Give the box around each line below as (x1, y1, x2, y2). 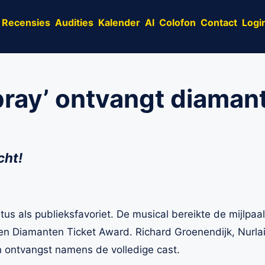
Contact (201, 16, 237, 28)
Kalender (98, 16, 140, 28)
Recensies (2, 16, 50, 28)
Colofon (159, 16, 196, 28)
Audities (55, 16, 93, 28)
